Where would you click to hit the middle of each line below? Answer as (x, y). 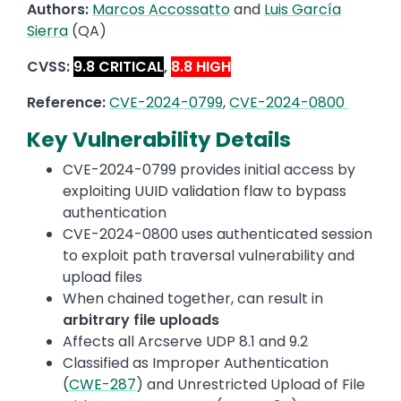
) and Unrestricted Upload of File (251, 385)
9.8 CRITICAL (119, 67)
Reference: (66, 103)
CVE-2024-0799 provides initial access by (209, 170)
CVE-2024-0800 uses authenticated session (218, 235)
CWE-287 (102, 385)
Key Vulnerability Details (159, 140)
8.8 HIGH (201, 67)
